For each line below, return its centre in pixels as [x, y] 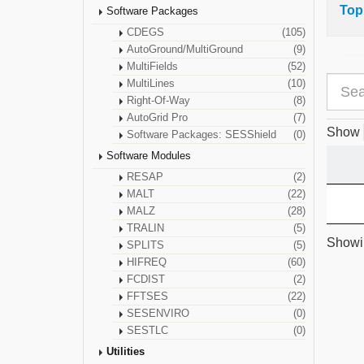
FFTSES [147, 297]
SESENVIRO [158, 314]
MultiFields [152, 67]
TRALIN [145, 228]
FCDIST [146, 279]
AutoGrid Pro [157, 118]
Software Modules [149, 156]
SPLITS [145, 245]
